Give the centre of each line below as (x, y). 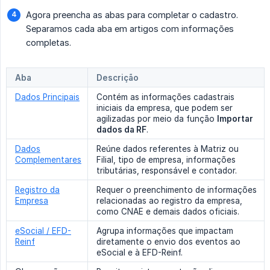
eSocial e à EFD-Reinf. (140, 253)
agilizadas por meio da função (157, 119)
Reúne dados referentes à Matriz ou (168, 149)
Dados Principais (47, 97)
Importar (235, 119)
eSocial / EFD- (43, 231)
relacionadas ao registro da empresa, (169, 201)
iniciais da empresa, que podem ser (165, 108)
